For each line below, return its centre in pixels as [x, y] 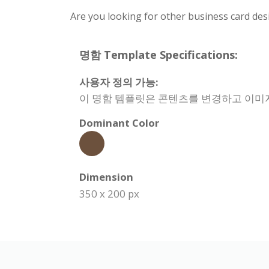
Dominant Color [119, 122]
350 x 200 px [109, 193]
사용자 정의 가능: [119, 82]
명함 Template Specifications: [159, 54]
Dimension [106, 177]
